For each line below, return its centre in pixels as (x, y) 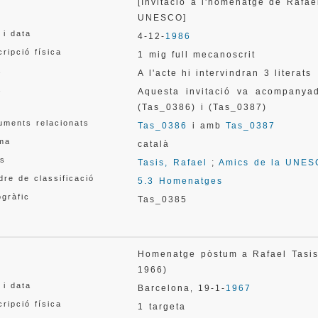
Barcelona (164, 288)
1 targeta (162, 307)
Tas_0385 (163, 199)
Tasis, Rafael (172, 163)
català (154, 144)
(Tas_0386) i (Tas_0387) (203, 107)
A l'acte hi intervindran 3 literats (225, 73)
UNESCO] (167, 18)
